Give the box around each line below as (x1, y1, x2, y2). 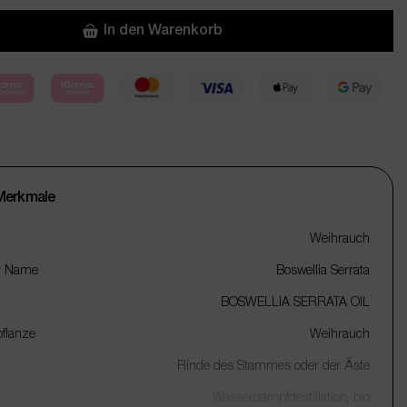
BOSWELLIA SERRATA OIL (221, 297, 370, 309)
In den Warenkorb (103, 25, 223, 37)
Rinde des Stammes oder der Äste (177, 361, 370, 372)
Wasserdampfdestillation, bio (213, 392, 370, 404)
